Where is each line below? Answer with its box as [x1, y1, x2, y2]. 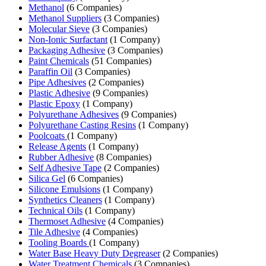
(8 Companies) [94, 151, 151, 162]
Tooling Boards [28, 237, 89, 248]
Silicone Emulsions [28, 183, 100, 194]
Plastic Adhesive [28, 87, 90, 98]
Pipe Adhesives [28, 77, 86, 87]
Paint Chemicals [28, 55, 89, 66]
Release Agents [28, 141, 86, 151]
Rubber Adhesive [28, 151, 94, 162]
